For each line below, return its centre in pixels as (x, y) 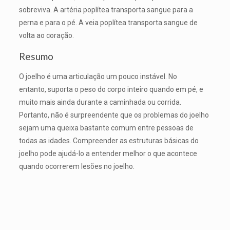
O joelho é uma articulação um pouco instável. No (98, 76)
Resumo (36, 56)
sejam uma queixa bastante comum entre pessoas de (106, 128)
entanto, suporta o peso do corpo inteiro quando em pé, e (111, 89)
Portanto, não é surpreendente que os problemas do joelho (114, 115)
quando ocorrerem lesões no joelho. (76, 166)
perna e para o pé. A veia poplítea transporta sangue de (108, 23)
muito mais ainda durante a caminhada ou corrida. (100, 102)
